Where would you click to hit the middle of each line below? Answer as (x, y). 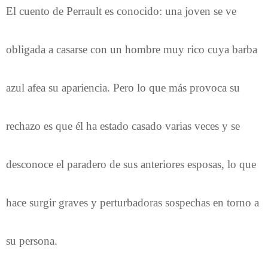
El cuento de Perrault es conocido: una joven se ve (121, 11)
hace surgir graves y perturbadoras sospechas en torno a (133, 202)
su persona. (32, 240)
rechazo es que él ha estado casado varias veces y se (123, 126)
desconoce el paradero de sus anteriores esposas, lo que (131, 164)
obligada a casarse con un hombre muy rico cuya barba (132, 49)
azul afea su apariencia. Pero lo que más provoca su (123, 87)
